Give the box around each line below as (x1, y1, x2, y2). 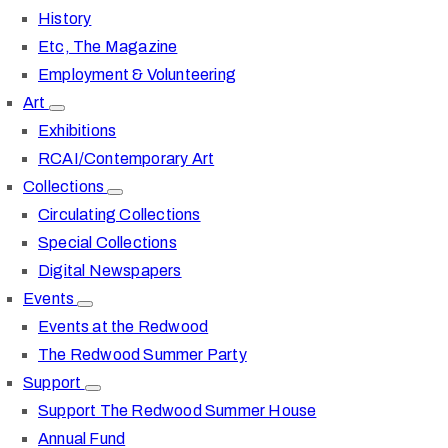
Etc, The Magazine (38, 38, 178, 55)
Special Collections (38, 234, 177, 251)
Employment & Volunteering (38, 66, 236, 83)
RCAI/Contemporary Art (38, 150, 215, 167)
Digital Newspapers (38, 262, 182, 279)
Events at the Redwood (38, 318, 209, 335)
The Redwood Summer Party (38, 346, 247, 363)
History (38, 10, 92, 27)
